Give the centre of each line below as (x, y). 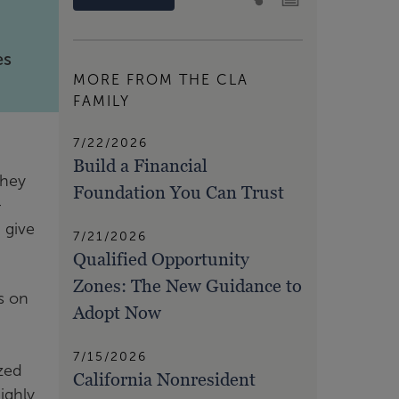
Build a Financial (140, 165)
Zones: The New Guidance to (187, 285)
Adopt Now (117, 312)
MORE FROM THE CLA (161, 79)
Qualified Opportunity (161, 259)
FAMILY (102, 101)
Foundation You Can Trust (179, 192)
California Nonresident (164, 379)
